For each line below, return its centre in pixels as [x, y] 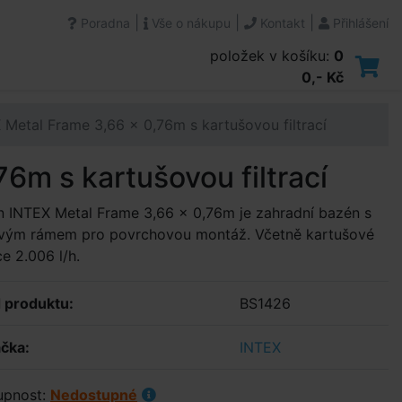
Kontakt [281, 23]
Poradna [104, 23]
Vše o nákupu [189, 23]
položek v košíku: [272, 56]
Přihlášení [359, 23]
